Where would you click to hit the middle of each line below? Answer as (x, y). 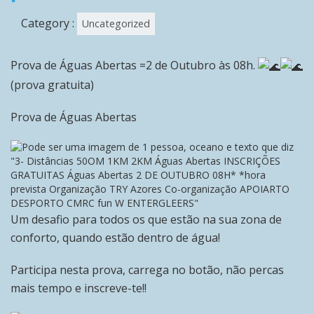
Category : (49, 23)
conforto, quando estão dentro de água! (115, 237)
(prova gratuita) (52, 84)
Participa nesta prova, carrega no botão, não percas (147, 269)
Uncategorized (116, 23)
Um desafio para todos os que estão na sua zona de (146, 219)
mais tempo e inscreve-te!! (78, 288)
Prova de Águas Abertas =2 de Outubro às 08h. (134, 65)
